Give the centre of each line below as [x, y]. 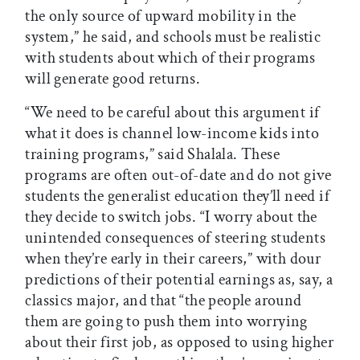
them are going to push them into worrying [166, 322]
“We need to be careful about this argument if [172, 113]
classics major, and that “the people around [164, 301]
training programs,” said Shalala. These [152, 155]
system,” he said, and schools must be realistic [173, 37]
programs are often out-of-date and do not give [178, 176]
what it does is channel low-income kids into [172, 134]
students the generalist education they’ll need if [177, 196]
